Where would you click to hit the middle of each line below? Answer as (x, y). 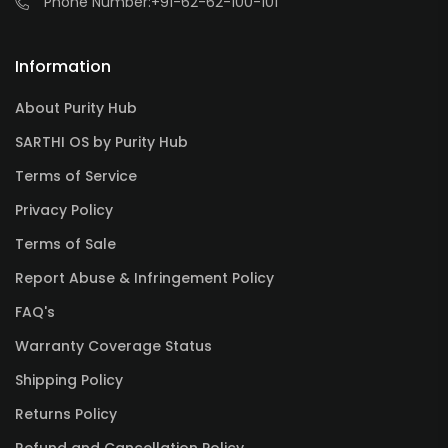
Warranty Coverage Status (113, 346)
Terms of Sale (65, 244)
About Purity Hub (76, 108)
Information (63, 67)
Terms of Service (76, 176)
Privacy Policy (64, 210)
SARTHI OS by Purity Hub (101, 142)
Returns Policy (66, 414)
